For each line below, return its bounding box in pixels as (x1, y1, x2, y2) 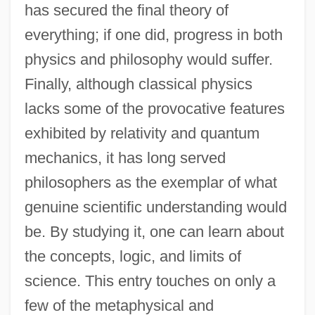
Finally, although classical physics (24, 75, 252, 93)
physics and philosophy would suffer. (24, 50, 273, 68)
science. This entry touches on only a (24, 271, 276, 290)
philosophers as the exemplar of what (24, 173, 277, 191)
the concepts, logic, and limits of (24, 247, 241, 265)
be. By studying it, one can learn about (24, 222, 284, 240)
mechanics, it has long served (24, 148, 226, 167)
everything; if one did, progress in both (24, 25, 283, 44)
